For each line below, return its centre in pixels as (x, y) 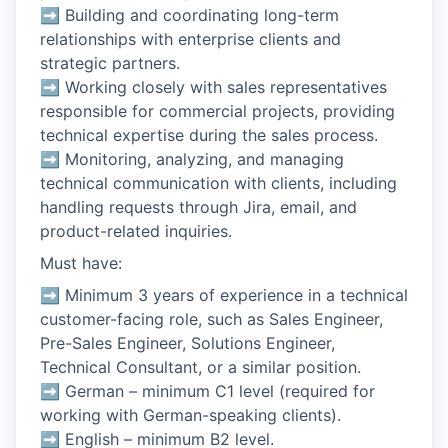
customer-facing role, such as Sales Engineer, (211, 319)
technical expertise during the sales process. (209, 135)
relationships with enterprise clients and (190, 39)
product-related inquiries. (136, 231)
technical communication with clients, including (218, 183)
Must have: (81, 263)
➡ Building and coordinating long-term (189, 15)
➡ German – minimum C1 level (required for (207, 391)
